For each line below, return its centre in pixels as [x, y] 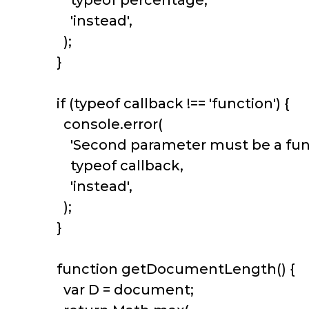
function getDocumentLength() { [172, 269]
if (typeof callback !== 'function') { [170, 104]
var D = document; [122, 290]
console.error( [106, 124]
